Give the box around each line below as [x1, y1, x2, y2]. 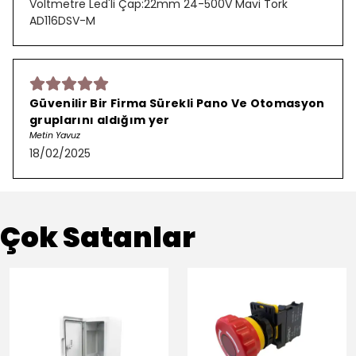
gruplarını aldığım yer [29, 112, 170, 128]
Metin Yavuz [29, 129, 80, 141]
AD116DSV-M [29, 13, 95, 29]
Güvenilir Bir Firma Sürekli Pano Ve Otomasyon [29, 95, 325, 111]
